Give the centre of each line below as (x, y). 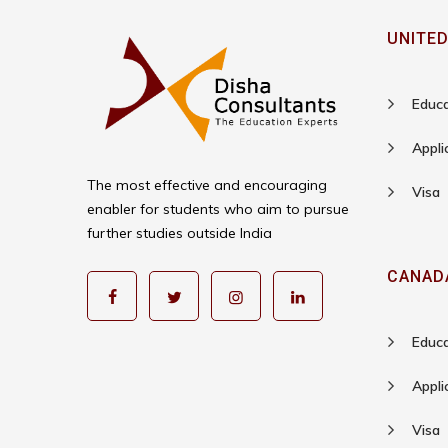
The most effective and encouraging (207, 185)
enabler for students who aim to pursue (218, 209)
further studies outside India (179, 233)
